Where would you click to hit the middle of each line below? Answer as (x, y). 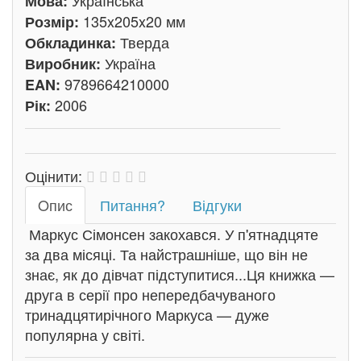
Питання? (133, 205)
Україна (130, 63)
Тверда (145, 42)
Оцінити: (56, 176)
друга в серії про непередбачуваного (150, 294)
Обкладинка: (73, 43)
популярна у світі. (85, 334)
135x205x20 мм (134, 21)
